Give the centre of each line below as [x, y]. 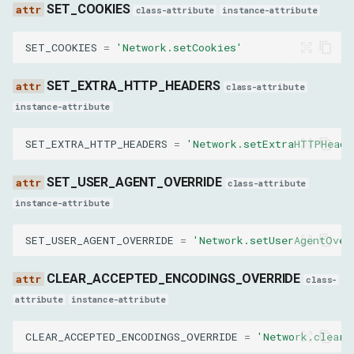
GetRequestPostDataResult [113, 279]
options [86, 46]
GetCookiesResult [112, 201]
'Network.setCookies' [179, 47]
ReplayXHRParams [115, 124]
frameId [87, 85]
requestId [92, 162]
